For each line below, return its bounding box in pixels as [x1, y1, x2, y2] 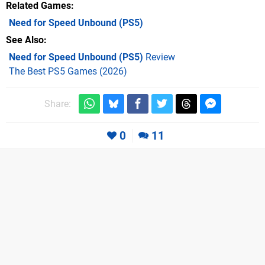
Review [143, 51, 175, 63]
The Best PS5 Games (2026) [9, 66, 127, 77]
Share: [44, 98, 71, 110]
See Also [6, 34, 44, 46]
